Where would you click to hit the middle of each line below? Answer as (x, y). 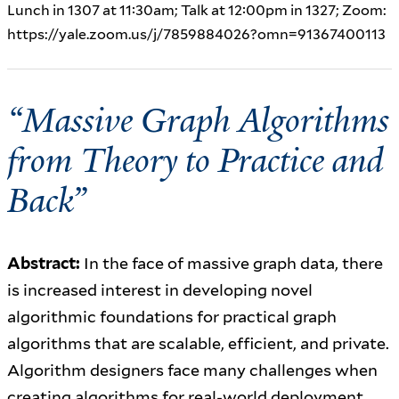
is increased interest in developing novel (160, 289)
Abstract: (44, 263)
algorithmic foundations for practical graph (172, 316)
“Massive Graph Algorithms (198, 119)
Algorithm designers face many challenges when (192, 370)
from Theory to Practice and (195, 159)
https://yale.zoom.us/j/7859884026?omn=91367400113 (196, 34)
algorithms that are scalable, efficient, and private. (198, 343)
